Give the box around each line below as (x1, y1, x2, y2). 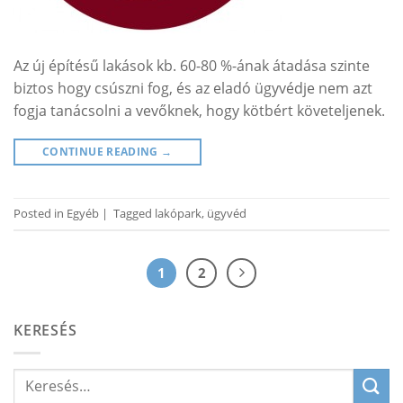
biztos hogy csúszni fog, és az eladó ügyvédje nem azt (13, 77, 372, 98)
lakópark (155, 204, 201, 221)
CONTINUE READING (42, 143, 162, 159)
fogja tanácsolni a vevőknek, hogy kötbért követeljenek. (13, 100, 385, 121)
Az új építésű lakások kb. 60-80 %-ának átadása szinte (13, 55, 370, 76)
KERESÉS (13, 320, 77, 341)
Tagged (113, 204, 155, 221)
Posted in (13, 204, 67, 221)
